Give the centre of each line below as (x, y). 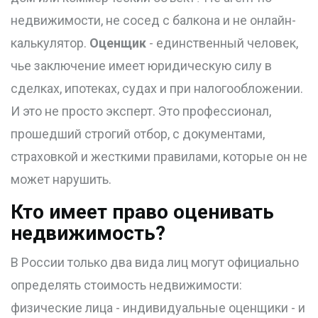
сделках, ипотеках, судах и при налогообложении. (157, 89)
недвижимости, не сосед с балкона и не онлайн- (153, 21)
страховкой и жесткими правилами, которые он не (159, 157)
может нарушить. (61, 180)
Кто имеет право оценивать (142, 212)
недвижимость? (88, 234)
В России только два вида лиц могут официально (155, 263)
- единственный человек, (222, 43)
